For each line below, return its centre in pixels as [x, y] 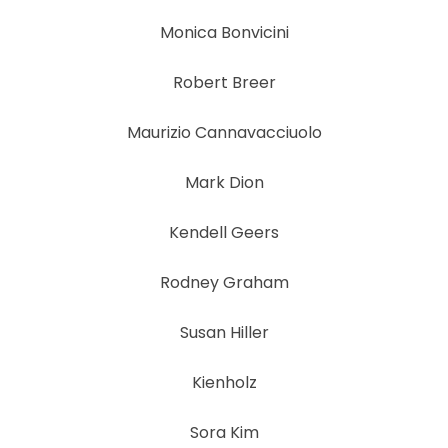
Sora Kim [224, 432]
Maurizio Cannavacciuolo [224, 132]
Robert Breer [224, 82]
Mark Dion [224, 182]
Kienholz [224, 382]
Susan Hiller [224, 332]
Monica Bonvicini [224, 32]
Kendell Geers [224, 232]
